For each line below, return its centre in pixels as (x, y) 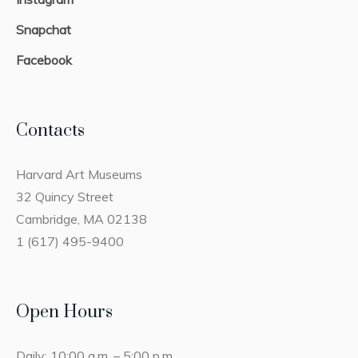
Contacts (51, 131)
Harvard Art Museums (80, 175)
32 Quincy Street (65, 197)
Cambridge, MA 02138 (82, 219)
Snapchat (44, 30)
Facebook (44, 60)
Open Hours (65, 312)
